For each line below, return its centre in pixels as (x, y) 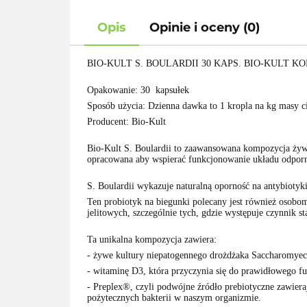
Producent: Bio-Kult (126, 122)
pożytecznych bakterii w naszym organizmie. (174, 298)
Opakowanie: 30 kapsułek (138, 90)
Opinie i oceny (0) (205, 27)
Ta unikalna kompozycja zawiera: (152, 240)
